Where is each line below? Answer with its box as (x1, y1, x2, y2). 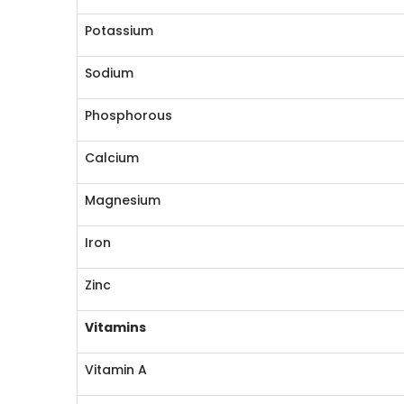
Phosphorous (85, 106, 173, 124)
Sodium (85, 64, 134, 82)
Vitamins (85, 318, 147, 336)
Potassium (85, 22, 154, 40)
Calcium (85, 149, 140, 167)
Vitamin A (85, 361, 148, 379)
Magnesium (85, 191, 161, 209)
